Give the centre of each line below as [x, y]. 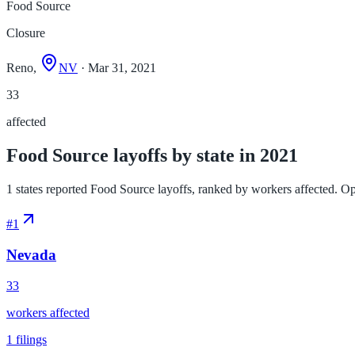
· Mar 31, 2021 [117, 68]
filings [30, 339]
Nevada [31, 254]
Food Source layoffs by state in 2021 [152, 156]
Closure [26, 33]
